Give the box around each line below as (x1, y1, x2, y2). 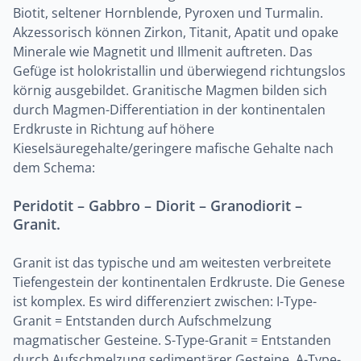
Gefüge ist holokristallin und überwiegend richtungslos (13, 62, 346, 80)
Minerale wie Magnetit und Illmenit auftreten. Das (13, 43, 313, 60)
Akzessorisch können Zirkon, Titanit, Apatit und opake (13, 23, 338, 41)
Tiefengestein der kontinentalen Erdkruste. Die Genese (13, 273, 345, 291)
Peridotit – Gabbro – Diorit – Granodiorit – (13, 196, 302, 215)
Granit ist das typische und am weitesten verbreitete (13, 254, 331, 272)
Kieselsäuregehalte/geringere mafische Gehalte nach (13, 139, 334, 157)
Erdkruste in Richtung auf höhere (13, 120, 214, 138)
